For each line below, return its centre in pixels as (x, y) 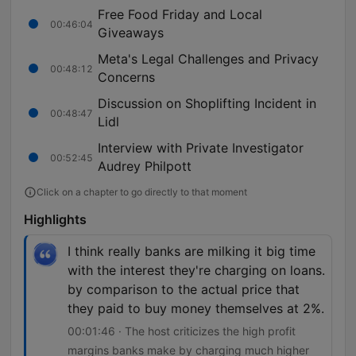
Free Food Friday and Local (180, 15)
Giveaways (131, 33)
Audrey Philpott (145, 166)
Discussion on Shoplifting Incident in (207, 104)
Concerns (126, 77)
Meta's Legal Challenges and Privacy (208, 59)
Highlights (55, 220)
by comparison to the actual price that (184, 290)
